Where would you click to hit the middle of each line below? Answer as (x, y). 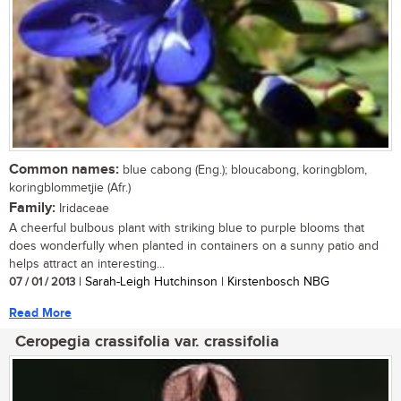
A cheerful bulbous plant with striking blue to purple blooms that (187, 228)
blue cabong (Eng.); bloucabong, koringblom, (243, 170)
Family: (32, 208)
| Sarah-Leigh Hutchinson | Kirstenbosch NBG (202, 282)
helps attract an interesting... (87, 264)
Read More (40, 312)
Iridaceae (82, 208)
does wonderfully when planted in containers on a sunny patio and (194, 246)
